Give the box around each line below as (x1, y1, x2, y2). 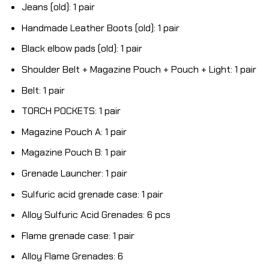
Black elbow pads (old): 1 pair (21, 42, 142, 55)
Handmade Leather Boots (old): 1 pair (21, 21, 180, 34)
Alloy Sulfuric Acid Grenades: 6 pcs (21, 208, 171, 222)
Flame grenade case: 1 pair (21, 229, 134, 242)
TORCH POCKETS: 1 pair (21, 104, 121, 118)
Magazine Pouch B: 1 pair (21, 146, 127, 159)
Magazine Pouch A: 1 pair (21, 125, 127, 138)
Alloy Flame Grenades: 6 (21, 250, 123, 263)
